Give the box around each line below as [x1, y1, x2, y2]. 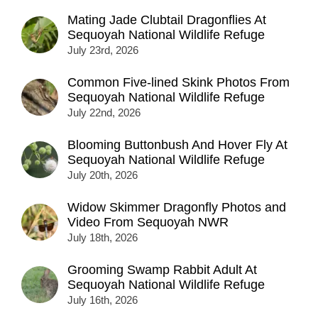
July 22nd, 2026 [67, 106, 141, 119]
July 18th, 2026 [67, 231, 138, 244]
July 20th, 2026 [67, 169, 138, 182]
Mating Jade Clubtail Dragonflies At [67, 13, 266, 28]
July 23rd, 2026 [67, 44, 138, 57]
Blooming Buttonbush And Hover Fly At [67, 138, 287, 153]
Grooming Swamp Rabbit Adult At [67, 263, 257, 278]
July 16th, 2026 [67, 294, 138, 307]
